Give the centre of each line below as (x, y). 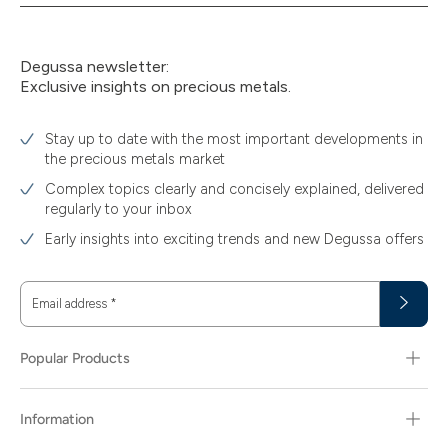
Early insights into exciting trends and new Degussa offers (234, 238)
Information (57, 418)
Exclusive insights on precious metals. (155, 86)
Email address (71, 303)
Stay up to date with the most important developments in (234, 138)
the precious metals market (135, 158)
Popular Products (75, 357)
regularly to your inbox (118, 208)
